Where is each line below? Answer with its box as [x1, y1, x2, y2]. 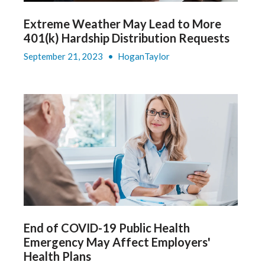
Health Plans [23, 249, 91, 264]
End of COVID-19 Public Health [23, 221, 190, 235]
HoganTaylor [117, 51, 170, 62]
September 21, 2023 [23, 51, 105, 62]
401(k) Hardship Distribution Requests [23, 31, 230, 46]
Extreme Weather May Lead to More [23, 17, 221, 31]
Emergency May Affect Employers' [23, 235, 211, 250]
